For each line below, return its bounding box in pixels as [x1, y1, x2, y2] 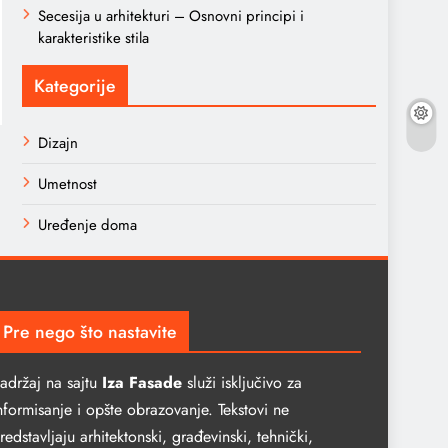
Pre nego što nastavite [2, 319, 177, 345]
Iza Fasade [101, 371, 182, 394]
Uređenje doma [38, 214, 137, 236]
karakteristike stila [38, 27, 149, 49]
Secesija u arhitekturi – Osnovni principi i [38, 5, 304, 27]
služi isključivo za [181, 371, 302, 394]
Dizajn [38, 132, 78, 154]
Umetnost [38, 173, 97, 195]
